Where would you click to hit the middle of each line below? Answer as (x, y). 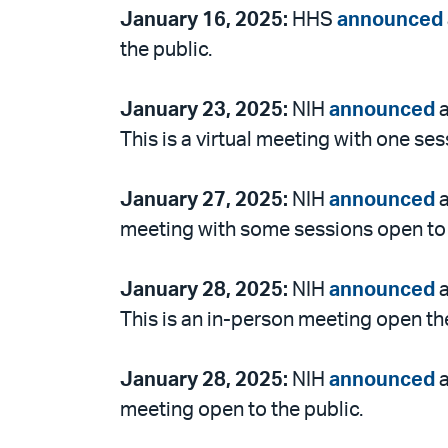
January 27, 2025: (204, 199)
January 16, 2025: (204, 19)
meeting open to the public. (241, 409)
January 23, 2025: (204, 109)
